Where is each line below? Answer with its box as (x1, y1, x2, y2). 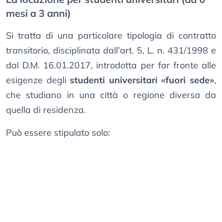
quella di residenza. (6, 104, 86, 116)
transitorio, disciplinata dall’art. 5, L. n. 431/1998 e (6, 45, 216, 56)
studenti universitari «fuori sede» (70, 74, 215, 86)
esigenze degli (6, 74, 70, 86)
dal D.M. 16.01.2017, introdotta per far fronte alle (6, 59, 216, 71)
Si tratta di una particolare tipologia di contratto (6, 30, 216, 42)
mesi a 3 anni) (6, 7, 71, 20)
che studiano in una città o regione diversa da (6, 89, 216, 101)
